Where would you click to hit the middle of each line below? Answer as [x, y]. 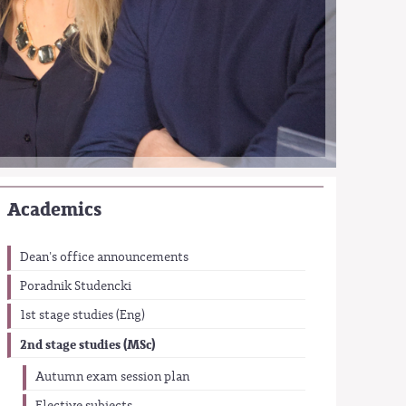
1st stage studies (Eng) [83, 315]
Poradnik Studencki [76, 286]
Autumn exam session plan [112, 377]
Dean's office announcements [105, 257]
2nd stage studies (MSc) [88, 345]
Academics [55, 210]
